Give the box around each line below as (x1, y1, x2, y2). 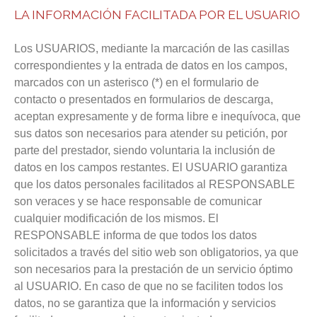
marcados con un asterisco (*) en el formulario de (14, 76, 259, 88)
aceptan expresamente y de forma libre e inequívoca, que (14, 110, 301, 122)
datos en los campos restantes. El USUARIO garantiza (14, 161, 287, 173)
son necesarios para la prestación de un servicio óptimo (14, 263, 293, 275)
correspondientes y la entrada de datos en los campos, (14, 59, 287, 71)
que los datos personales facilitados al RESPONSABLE (14, 178, 295, 190)
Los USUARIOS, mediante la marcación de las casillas (14, 42, 289, 54)
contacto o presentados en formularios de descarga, (14, 93, 273, 105)
